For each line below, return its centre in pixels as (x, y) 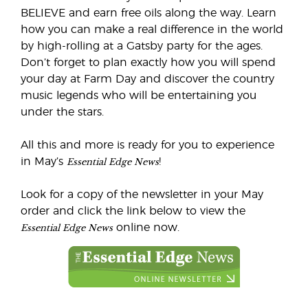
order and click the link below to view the (133, 211)
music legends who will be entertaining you (139, 96)
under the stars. (62, 112)
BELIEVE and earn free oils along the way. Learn (148, 13)
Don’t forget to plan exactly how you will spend (148, 63)
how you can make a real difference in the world (152, 30)
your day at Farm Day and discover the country (147, 79)
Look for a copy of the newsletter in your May (142, 195)
